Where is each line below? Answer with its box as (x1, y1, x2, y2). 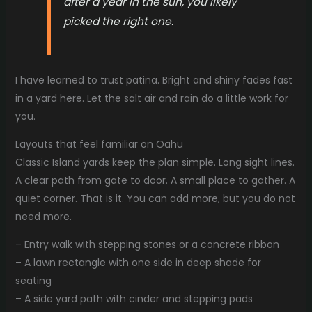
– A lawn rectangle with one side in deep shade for (15, 255, 261, 270)
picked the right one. (63, 14, 174, 29)
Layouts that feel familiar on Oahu (15, 136, 183, 151)
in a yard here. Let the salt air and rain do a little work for (15, 91, 288, 105)
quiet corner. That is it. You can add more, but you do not (15, 191, 295, 205)
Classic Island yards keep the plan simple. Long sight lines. (15, 155, 295, 169)
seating (15, 273, 52, 288)
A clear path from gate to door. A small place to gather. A (15, 173, 295, 187)
